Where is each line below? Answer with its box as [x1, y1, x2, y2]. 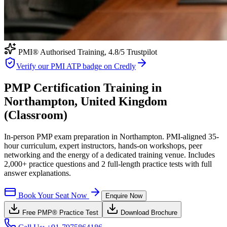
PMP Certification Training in [4, 81, 162, 94]
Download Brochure [119, 208, 177, 216]
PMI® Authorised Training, [18, 48, 108, 56]
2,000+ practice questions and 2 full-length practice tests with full [4, 159, 212, 168]
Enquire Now [105, 192, 142, 200]
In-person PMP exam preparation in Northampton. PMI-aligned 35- [4, 132, 219, 141]
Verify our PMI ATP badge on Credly [16, 62, 136, 70]
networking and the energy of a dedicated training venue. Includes [4, 150, 215, 159]
